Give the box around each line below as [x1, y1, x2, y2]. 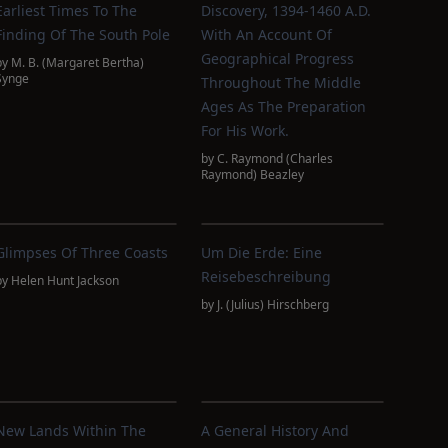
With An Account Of [201, 25, 333, 44]
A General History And [201, 421, 350, 440]
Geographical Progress [201, 49, 355, 68]
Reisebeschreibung [201, 267, 332, 286]
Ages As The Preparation [201, 97, 367, 116]
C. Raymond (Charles [217, 150, 334, 167]
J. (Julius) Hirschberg [217, 296, 330, 313]
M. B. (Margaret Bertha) [10, 54, 144, 71]
